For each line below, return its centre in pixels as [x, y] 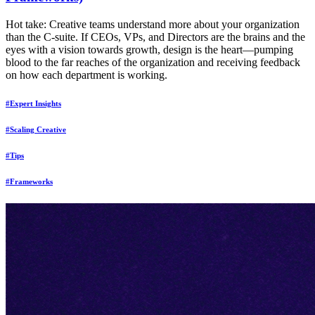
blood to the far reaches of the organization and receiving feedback [153, 62]
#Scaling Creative [36, 129]
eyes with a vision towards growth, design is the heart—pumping [149, 49]
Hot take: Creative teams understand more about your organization [153, 24]
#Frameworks [29, 181]
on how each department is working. [86, 75]
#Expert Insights [33, 103]
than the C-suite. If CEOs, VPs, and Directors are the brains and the [155, 37]
